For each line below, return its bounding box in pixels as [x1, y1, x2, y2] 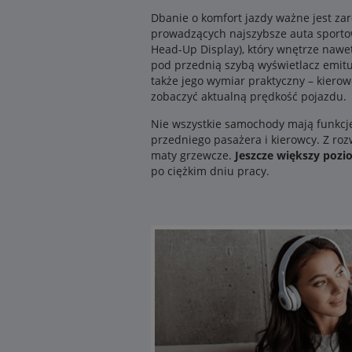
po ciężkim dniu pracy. [151, 163, 269, 179]
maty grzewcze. [151, 148, 235, 163]
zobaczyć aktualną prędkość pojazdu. [151, 89, 346, 104]
